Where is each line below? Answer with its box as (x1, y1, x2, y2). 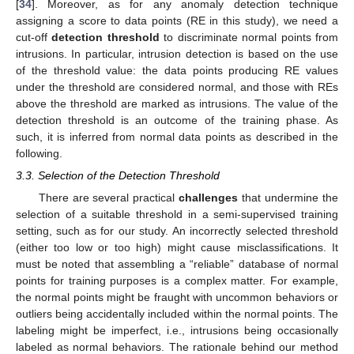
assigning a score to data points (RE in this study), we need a (16, 13, 338, 27)
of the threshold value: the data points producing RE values (16, 63, 338, 77)
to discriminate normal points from (159, 30, 339, 43)
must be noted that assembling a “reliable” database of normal (16, 258, 338, 271)
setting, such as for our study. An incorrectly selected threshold (16, 224, 338, 238)
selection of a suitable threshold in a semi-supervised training (16, 208, 338, 221)
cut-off (16, 30, 52, 43)
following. (16, 146, 62, 160)
